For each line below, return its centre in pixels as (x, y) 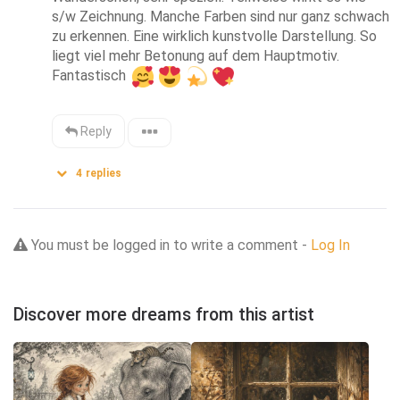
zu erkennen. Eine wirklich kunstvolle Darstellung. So (215, 37)
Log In (330, 246)
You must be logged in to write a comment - (169, 246)
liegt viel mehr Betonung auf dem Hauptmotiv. (196, 56)
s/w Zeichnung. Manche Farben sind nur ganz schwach (221, 17)
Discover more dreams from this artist (164, 315)
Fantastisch (91, 76)
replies (102, 174)
